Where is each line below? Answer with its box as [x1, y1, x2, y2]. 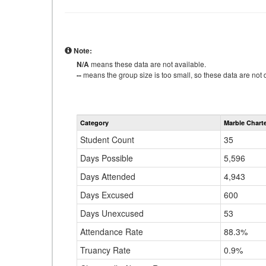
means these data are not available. [89, 59, 206, 69]
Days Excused [80, 189, 134, 201]
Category [80, 118, 109, 127]
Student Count [80, 134, 134, 145]
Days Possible [80, 152, 133, 164]
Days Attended [80, 170, 135, 182]
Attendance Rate [80, 226, 143, 237]
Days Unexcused [80, 207, 144, 219]
